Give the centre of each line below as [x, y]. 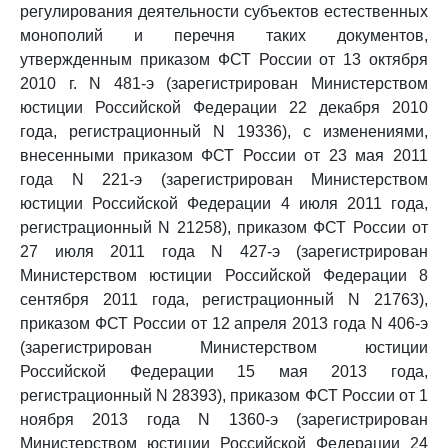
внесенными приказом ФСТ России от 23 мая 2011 [224, 155]
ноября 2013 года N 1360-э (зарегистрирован [224, 419]
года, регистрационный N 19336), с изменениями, [224, 131]
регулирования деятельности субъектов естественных [224, 11]
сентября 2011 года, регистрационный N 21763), [224, 299]
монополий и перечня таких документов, [224, 35]
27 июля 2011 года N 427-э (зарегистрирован [224, 251]
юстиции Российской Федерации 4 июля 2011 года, [224, 203]
